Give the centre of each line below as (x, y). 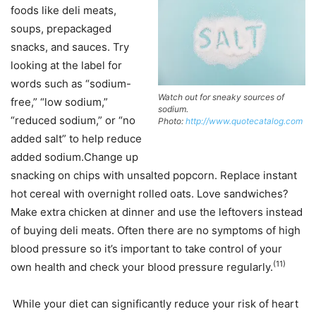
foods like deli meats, (63, 10)
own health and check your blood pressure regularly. (142, 267)
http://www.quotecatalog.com (244, 121)
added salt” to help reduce (76, 139)
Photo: (172, 121)
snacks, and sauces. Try (70, 47)
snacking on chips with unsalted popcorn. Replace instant (154, 175)
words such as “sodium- (71, 84)
